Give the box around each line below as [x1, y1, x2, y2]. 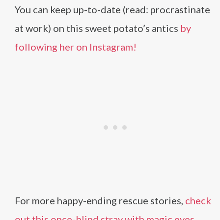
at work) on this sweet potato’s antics [15, 22, 180, 34]
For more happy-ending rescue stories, [15, 194, 185, 207]
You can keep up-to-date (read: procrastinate [15, 3, 210, 16]
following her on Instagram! [15, 41, 137, 53]
